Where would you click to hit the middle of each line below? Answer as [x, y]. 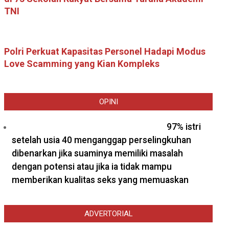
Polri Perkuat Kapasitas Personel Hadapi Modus [105, 51]
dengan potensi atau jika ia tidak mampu [92, 167]
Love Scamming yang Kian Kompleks [82, 64]
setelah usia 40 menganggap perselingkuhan [101, 140]
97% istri [184, 127]
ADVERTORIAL [108, 214]
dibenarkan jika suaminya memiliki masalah [97, 153]
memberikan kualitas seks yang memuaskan [100, 180]
